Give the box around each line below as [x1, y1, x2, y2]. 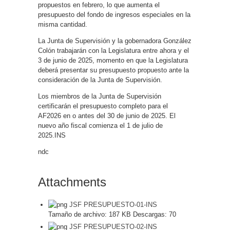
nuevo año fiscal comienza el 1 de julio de [38, 122, 163, 129]
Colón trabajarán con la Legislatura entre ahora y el [38, 47, 189, 54]
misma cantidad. [38, 21, 87, 28]
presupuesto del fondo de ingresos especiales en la [38, 11, 190, 18]
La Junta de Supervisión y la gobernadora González [38, 37, 191, 45]
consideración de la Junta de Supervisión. [38, 76, 162, 84]
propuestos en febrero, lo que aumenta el [38, 1, 160, 9]
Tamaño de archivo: [48, 210, 107, 218]
